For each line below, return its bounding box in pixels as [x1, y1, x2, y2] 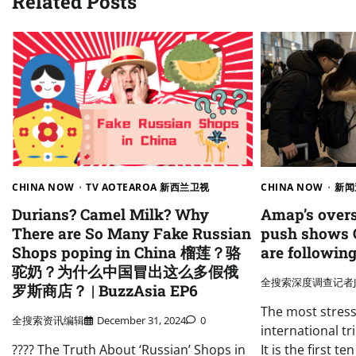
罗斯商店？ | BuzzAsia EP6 [12, 281, 198, 301]
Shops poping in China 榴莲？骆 [12, 242, 241, 263]
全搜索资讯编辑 [12, 312, 84, 327]
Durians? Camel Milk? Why [12, 204, 209, 225]
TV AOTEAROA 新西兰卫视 [86, 180, 210, 195]
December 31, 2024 [97, 312, 186, 327]
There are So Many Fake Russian [12, 223, 251, 244]
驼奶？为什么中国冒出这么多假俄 [12, 261, 238, 282]
